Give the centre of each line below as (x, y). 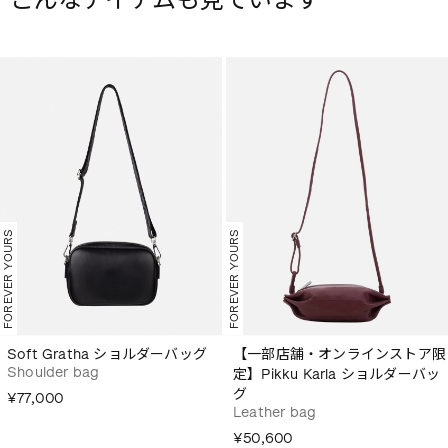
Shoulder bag (53, 372)
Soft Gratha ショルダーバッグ (107, 354)
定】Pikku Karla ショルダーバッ (337, 374)
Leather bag (275, 412)
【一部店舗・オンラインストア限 (339, 354)
